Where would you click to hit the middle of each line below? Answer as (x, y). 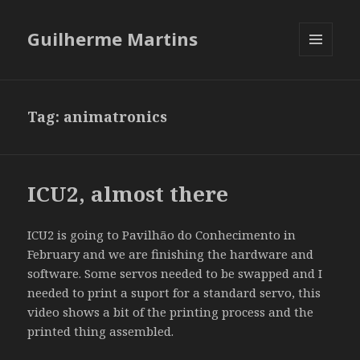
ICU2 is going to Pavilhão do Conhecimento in (162, 235)
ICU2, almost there (128, 194)
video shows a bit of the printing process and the (171, 312)
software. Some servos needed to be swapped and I (175, 274)
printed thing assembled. (101, 331)
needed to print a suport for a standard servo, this (174, 293)
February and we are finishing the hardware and (171, 254)
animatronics (116, 117)
